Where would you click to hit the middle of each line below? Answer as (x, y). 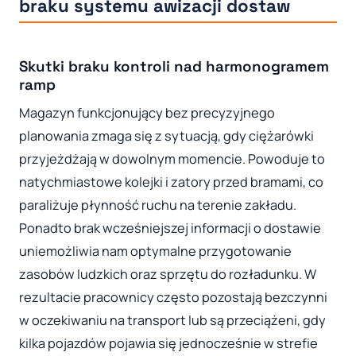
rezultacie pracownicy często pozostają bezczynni (173, 297)
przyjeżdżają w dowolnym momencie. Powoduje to (172, 159)
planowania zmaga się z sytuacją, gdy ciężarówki (166, 135)
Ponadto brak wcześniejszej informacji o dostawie (170, 228)
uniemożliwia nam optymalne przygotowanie (155, 251)
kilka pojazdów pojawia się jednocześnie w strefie (168, 343)
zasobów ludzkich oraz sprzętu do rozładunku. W (168, 274)
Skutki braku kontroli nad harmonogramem (174, 67)
